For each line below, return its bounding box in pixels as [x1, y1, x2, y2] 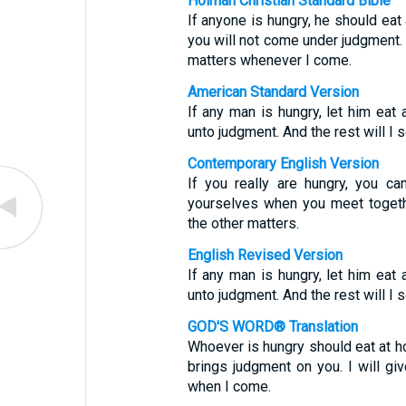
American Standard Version [187, 83, 359, 101]
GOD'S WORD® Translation [187, 318, 358, 335]
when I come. [187, 378, 271, 395]
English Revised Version [187, 246, 343, 264]
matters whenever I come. [187, 52, 352, 69]
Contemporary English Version [187, 155, 379, 172]
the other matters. [187, 215, 299, 232]
